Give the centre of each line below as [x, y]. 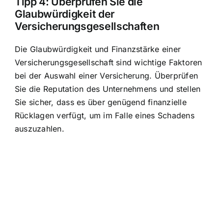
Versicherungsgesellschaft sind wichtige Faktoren [109, 63]
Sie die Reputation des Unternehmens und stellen [108, 89]
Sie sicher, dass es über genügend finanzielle [101, 102]
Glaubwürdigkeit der [65, 14]
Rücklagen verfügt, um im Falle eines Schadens [105, 116]
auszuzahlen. [40, 129]
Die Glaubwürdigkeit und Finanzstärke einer [98, 49]
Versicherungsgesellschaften [87, 26]
